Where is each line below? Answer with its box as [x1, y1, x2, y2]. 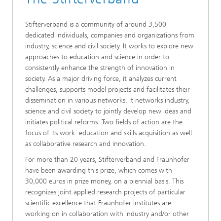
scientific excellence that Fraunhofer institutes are [25, 199, 171, 208]
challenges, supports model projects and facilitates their [25, 85, 190, 94]
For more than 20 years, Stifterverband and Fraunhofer [25, 155, 189, 164]
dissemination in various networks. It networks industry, [25, 96, 189, 105]
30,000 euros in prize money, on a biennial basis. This [25, 177, 184, 186]
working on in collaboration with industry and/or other [25, 210, 189, 219]
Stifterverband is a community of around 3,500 [25, 20, 166, 29]
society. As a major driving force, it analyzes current [25, 74, 177, 83]
